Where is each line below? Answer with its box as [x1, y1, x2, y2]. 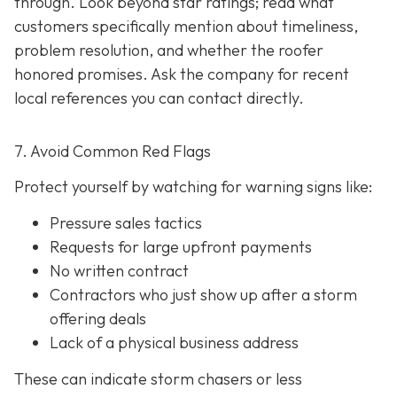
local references [14, 88, 131, 109]
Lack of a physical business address [50, 332, 299, 354]
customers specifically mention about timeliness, [14, 16, 358, 37]
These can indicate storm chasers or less [14, 369, 302, 390]
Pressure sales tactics [50, 213, 202, 234]
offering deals [50, 308, 146, 330]
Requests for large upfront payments [50, 237, 312, 258]
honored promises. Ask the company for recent [14, 64, 349, 85]
